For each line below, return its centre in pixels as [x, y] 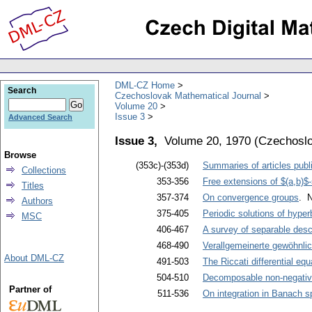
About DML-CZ [34, 258]
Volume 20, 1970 [208, 140]
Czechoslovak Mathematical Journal [188, 95]
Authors [37, 201]
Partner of [30, 289]
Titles [33, 186]
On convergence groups [251, 198]
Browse [20, 155]
